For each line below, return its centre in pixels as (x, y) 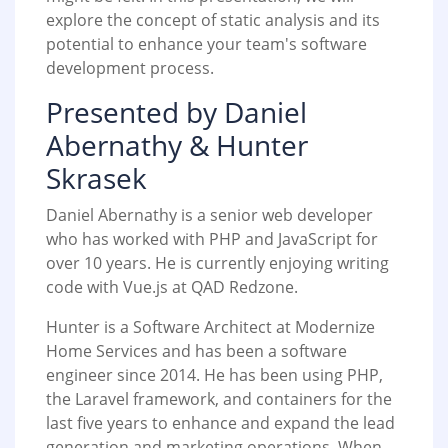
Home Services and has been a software (196, 351)
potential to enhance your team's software (206, 44)
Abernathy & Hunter (177, 145)
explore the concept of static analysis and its (213, 20)
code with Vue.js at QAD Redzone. (172, 287)
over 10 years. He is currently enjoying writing (217, 263)
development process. (130, 68)
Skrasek (96, 178)
